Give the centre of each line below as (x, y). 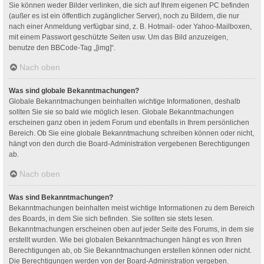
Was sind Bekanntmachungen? (61, 197)
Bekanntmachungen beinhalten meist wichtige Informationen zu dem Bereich (132, 208)
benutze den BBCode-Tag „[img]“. (62, 47)
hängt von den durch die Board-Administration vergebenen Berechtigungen (129, 143)
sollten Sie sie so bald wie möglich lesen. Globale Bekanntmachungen (121, 112)
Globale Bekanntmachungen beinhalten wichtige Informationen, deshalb (125, 101)
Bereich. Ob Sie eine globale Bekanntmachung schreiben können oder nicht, (131, 133)
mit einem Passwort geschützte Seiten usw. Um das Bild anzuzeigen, (118, 37)
